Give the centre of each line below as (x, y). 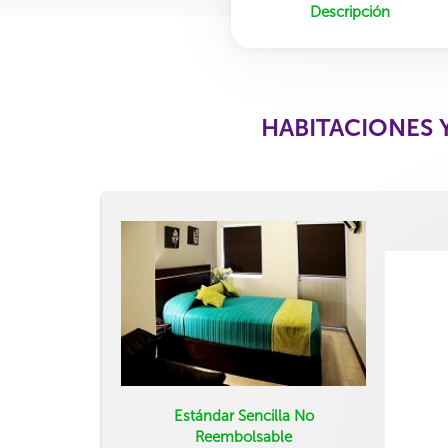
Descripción (349, 12)
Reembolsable (243, 437)
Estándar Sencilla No (243, 416)
